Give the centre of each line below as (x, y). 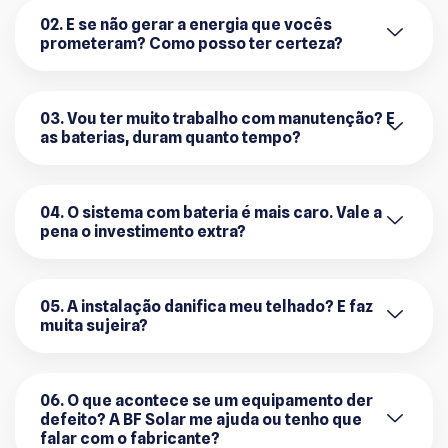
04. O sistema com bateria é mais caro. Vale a (211, 212)
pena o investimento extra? (143, 231)
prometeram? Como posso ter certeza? (191, 43)
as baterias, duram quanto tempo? (170, 137)
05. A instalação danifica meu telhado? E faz (206, 306)
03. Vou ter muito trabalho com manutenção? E (217, 118)
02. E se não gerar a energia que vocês (186, 24)
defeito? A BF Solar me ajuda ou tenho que (201, 419)
